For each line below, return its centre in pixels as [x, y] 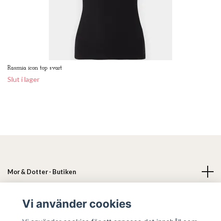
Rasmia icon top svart [35, 68]
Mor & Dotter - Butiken [42, 171]
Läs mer [19, 197]
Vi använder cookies [77, 204]
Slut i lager [23, 79]
